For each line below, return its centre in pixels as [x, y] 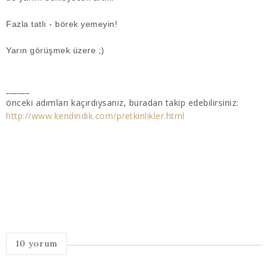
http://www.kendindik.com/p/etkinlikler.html [95, 115]
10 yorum [36, 243]
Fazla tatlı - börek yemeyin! [62, 24]
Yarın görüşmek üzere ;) [55, 50]
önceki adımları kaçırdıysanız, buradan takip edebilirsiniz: [122, 102]
